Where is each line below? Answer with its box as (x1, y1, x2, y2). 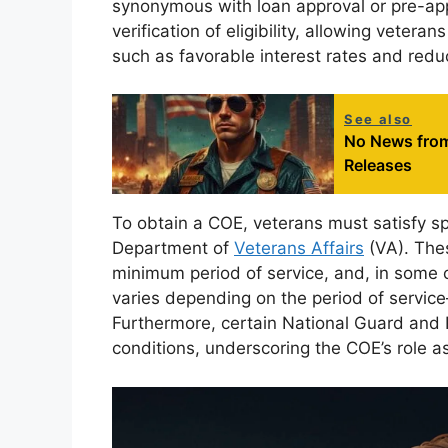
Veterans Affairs (234, 238, 364, 259)
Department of (112, 238, 234, 259)
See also (344, 111, 412, 128)
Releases (344, 155, 412, 176)
